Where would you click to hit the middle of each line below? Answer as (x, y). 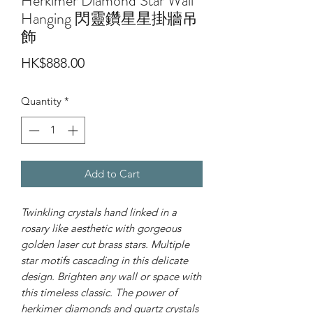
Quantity (41, 101)
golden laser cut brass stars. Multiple (105, 244)
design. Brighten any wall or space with (111, 276)
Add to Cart (112, 173)
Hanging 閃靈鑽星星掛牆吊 (109, 19)
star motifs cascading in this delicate (104, 260)
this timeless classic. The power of (99, 292)
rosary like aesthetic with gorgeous (101, 228)
